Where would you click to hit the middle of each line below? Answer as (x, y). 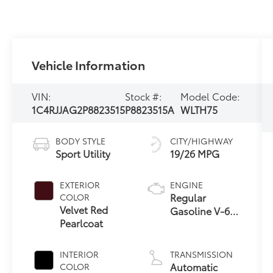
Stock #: (144, 96)
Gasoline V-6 (200, 210)
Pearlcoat (82, 222)
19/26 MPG (194, 153)
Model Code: (210, 96)
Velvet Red (84, 209)
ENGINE (186, 184)
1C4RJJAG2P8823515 (79, 109)
